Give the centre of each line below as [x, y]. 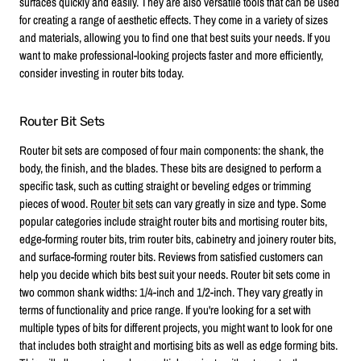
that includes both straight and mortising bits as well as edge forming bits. [178, 346]
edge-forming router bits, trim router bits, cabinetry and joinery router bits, [178, 239]
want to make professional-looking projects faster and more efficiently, [171, 56]
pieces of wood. [55, 204]
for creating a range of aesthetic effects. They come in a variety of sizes [174, 20]
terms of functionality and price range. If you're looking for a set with [165, 310]
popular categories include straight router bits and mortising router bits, [173, 222]
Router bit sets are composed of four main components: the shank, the [172, 151]
